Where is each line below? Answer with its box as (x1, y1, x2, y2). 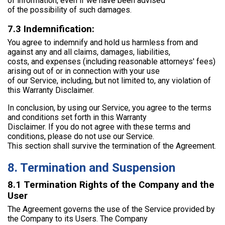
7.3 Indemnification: (8, 24, 94, 35)
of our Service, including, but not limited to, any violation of (8, 76, 211, 86)
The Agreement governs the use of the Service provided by (8, 204, 215, 214)
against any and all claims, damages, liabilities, (8, 47, 170, 57)
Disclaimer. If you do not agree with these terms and (8, 122, 190, 132)
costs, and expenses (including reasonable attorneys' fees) (8, 57, 215, 67)
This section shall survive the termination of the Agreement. (8, 141, 216, 151)
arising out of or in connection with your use (8, 66, 160, 76)
